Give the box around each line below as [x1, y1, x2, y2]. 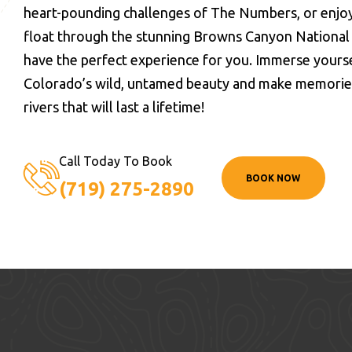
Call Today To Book [59, 154, 172, 168]
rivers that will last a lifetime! [24, 99, 204, 115]
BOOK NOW [246, 173, 301, 183]
